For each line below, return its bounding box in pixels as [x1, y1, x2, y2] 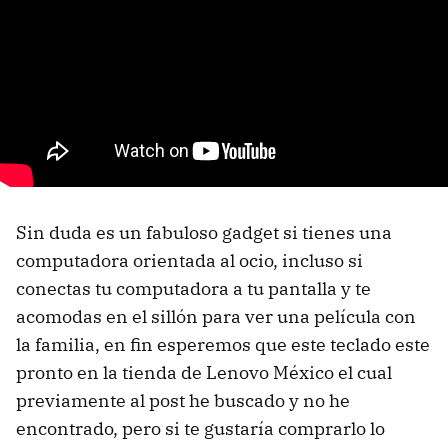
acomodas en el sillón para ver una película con [16, 305, 416, 329]
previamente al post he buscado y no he [16, 389, 350, 413]
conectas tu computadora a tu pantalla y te [16, 277, 371, 301]
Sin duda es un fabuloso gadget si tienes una [16, 221, 392, 245]
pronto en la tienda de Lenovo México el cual [16, 361, 392, 385]
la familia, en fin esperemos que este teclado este [16, 333, 430, 357]
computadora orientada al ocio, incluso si [16, 249, 363, 273]
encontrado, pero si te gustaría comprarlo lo [16, 417, 385, 441]
